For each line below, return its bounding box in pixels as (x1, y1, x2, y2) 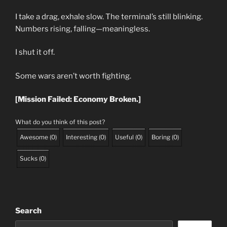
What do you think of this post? (15, 118, 105, 126)
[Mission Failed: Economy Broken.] (15, 95, 141, 104)
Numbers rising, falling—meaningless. (15, 24, 150, 33)
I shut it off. (15, 48, 55, 57)
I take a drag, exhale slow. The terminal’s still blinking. (15, 12, 203, 21)
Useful (115, 133, 134, 141)
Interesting (66, 133, 97, 141)
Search (15, 206, 42, 215)
